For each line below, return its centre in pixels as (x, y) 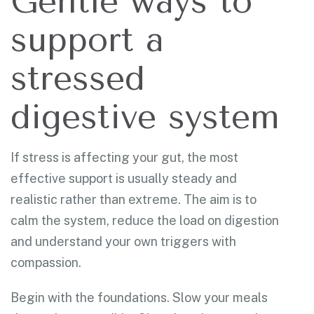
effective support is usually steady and (124, 178)
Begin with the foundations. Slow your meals (139, 297)
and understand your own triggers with (123, 241)
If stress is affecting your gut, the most (124, 157)
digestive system (145, 117)
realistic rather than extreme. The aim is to (134, 199)
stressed (78, 78)
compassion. (46, 262)
